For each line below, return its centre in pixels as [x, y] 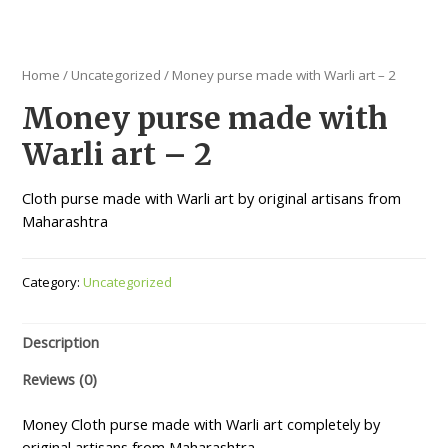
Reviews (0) [60, 379]
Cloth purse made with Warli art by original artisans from [212, 197]
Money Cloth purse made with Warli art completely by [201, 424]
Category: [53, 282]
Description [61, 341]
